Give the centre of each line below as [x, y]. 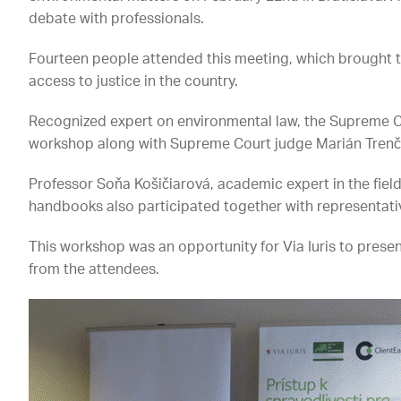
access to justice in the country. [134, 82]
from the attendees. [94, 270]
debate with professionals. [117, 19]
